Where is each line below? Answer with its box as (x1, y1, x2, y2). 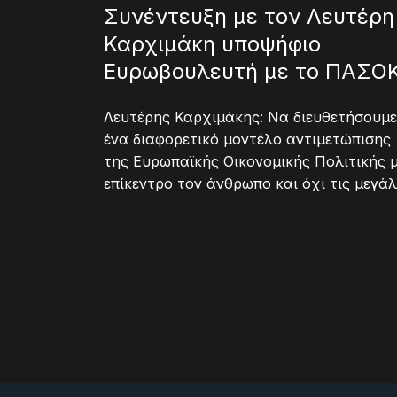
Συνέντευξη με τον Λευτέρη (104, 3, 394, 29)
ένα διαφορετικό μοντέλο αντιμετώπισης (104, 129, 391, 148)
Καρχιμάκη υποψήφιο (104, 30, 321, 57)
